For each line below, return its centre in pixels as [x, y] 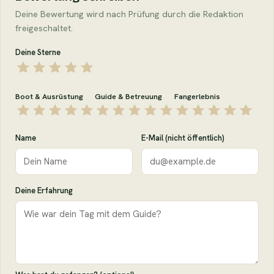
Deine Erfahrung [44, 190]
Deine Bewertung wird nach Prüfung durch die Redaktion [129, 13]
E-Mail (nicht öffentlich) [183, 138]
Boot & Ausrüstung [49, 96]
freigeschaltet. [44, 28]
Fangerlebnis [197, 96]
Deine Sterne [38, 52]
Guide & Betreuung [128, 96]
